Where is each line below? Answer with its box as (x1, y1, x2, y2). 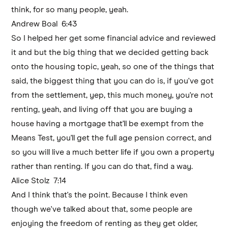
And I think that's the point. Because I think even (11, 190, 188, 199)
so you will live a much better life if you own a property (11, 148, 215, 156)
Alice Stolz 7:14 (11, 176, 71, 185)
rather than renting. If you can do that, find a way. (11, 162, 193, 170)
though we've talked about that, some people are (11, 205, 193, 213)
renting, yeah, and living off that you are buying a (11, 105, 193, 113)
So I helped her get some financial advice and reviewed (11, 34, 216, 42)
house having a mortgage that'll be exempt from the (11, 119, 204, 128)
